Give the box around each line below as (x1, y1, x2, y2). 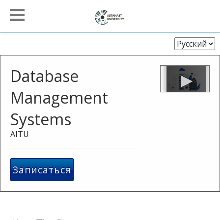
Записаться (13, 163, 72, 176)
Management (10, 87, 108, 108)
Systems (10, 109, 71, 130)
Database (10, 65, 79, 86)
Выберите (174, 38, 209, 48)
